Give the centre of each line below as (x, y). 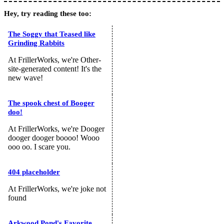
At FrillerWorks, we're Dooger (56, 128)
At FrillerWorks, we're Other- (54, 59)
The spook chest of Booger (51, 103)
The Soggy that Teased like (52, 34)
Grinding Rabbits (36, 43)
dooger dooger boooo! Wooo (54, 137)
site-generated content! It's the (55, 68)
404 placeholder (34, 172)
